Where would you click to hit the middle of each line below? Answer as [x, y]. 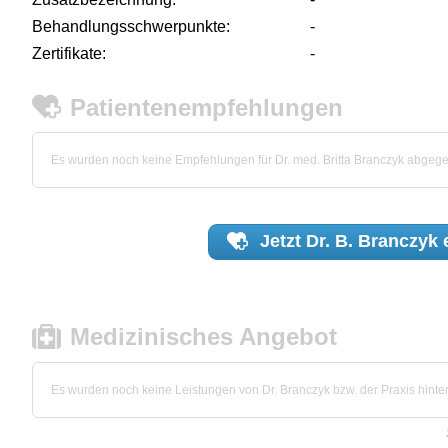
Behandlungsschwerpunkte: [131, 26]
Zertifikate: [69, 53]
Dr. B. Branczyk [372, 241]
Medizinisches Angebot [204, 337]
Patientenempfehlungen [207, 107]
